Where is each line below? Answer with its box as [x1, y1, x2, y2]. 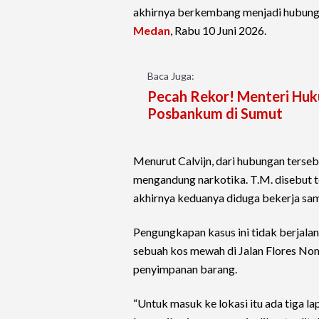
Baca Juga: [147, 70, 194, 83]
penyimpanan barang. [133, 262, 237, 276]
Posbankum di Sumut [147, 105, 283, 122]
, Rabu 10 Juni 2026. [170, 23, 266, 38]
